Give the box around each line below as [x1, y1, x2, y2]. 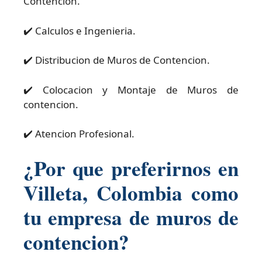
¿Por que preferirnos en [23, 153, 239, 183]
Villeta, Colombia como [23, 177, 239, 208]
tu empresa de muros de [23, 202, 239, 232]
